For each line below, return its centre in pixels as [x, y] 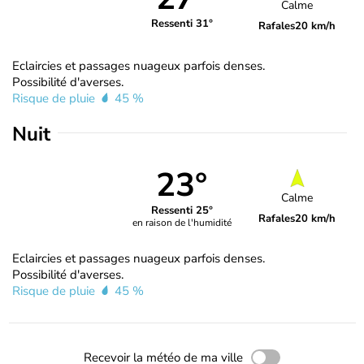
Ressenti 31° [182, 24]
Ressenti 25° [182, 211]
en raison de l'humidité [182, 223]
